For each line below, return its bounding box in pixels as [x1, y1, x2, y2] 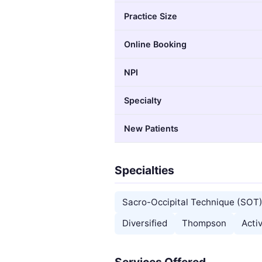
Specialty [124, 95, 161, 105]
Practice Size [124, 11, 177, 21]
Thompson [182, 218, 227, 229]
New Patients [124, 123, 178, 133]
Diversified [122, 218, 167, 229]
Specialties [115, 163, 174, 177]
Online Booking [124, 39, 187, 49]
